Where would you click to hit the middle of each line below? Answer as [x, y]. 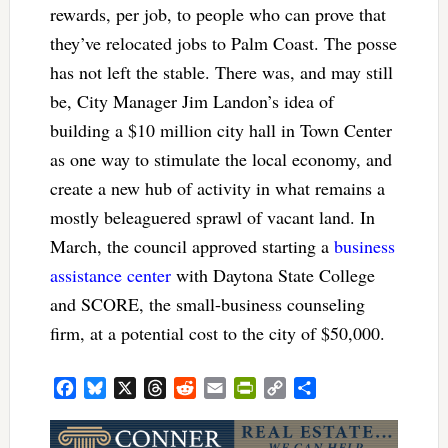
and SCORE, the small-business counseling [207, 303]
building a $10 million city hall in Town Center [220, 129]
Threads [191, 388]
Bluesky [131, 388]
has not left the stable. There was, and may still [221, 71]
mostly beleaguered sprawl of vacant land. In [212, 216]
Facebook [106, 388]
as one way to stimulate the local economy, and [220, 158]
